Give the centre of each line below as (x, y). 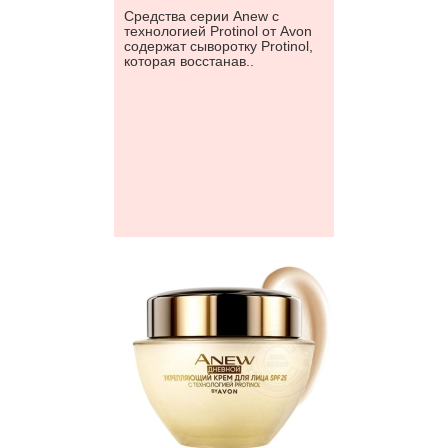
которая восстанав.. (189, 61)
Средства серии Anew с (201, 16)
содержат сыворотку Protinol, (218, 46)
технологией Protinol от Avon (218, 31)
